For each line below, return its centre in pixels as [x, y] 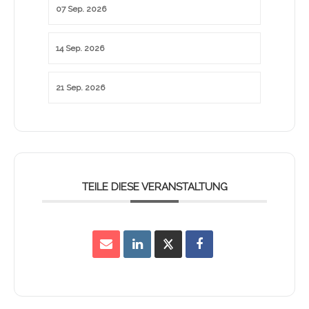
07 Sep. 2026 [81, 9]
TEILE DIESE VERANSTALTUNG [154, 187]
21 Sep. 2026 [80, 88]
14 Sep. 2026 [80, 49]
